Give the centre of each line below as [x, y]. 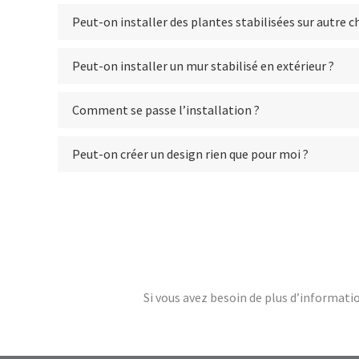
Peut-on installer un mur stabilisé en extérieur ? [203, 66]
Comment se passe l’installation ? [166, 110]
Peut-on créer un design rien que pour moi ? [190, 154]
